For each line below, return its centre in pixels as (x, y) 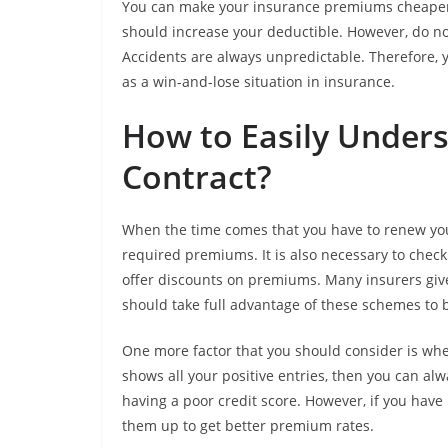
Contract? (197, 177)
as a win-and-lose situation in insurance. (258, 82)
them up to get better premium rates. (248, 426)
